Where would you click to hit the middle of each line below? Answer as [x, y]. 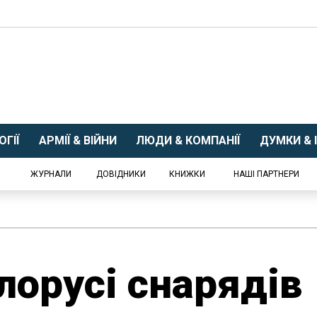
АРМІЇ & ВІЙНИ [77, 140]
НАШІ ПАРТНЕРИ [266, 174]
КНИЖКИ [187, 174]
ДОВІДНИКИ [121, 174]
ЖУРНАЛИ [51, 174]
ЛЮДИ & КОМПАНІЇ [188, 140]
